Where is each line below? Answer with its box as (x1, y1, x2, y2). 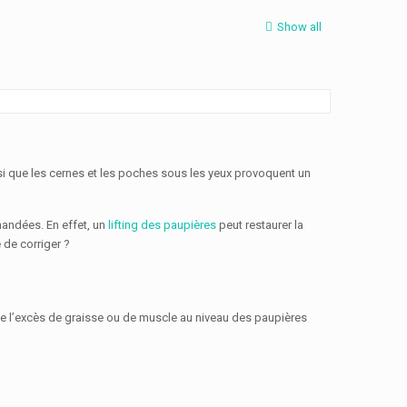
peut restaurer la (216, 218, 303, 232)
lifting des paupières (108, 218, 216, 232)
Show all (277, 20, 322, 34)
